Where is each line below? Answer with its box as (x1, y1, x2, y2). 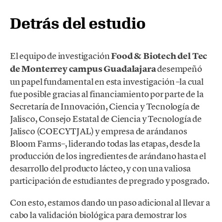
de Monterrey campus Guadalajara (10, 62, 156, 75)
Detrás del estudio (10, 14, 146, 32)
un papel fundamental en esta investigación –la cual (10, 75, 204, 87)
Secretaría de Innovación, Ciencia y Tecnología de (10, 100, 200, 112)
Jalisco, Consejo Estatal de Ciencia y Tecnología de (10, 112, 202, 124)
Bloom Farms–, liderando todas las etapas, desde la (10, 137, 201, 149)
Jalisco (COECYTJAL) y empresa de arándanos (10, 125, 187, 137)
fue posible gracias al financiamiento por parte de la (10, 88, 204, 100)
